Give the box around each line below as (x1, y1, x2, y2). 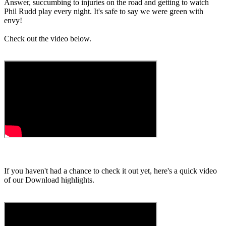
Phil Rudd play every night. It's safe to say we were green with (4, 7, 203, 16)
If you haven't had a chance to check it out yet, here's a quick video (4, 166, 217, 176)
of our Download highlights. (4, 176, 94, 185)
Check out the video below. (4, 34, 91, 43)
